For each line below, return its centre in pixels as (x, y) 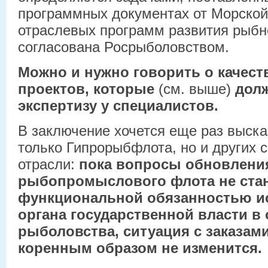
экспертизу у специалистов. (118, 105)
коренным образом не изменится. (140, 248)
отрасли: (48, 164)
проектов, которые (88, 89)
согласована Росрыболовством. (124, 47)
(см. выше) (197, 89)
